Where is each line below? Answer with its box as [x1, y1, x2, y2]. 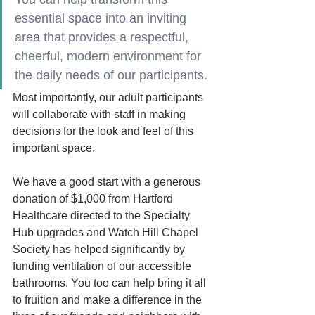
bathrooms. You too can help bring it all [13, 277, 209, 289]
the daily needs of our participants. [15, 68, 207, 82]
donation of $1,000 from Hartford [13, 193, 176, 205]
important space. [13, 142, 98, 154]
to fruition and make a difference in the [13, 294, 205, 306]
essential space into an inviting [15, 11, 190, 25]
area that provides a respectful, [15, 30, 192, 44]
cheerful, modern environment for [15, 49, 205, 63]
